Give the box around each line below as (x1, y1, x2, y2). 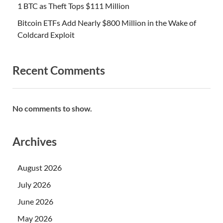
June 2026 (17, 196, 53, 206)
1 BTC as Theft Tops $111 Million (17, 1, 129, 11)
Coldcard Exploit (17, 30, 75, 40)
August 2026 (17, 162, 62, 172)
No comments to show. (12, 104, 92, 113)
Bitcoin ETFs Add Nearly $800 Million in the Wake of (17, 18, 196, 28)
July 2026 (17, 179, 51, 189)
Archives (12, 134, 57, 149)
